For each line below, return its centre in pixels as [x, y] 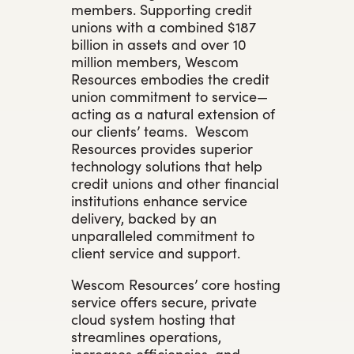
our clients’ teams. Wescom [160, 130]
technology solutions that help [167, 165]
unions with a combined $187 [164, 26]
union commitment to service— [169, 96]
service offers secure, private [164, 301]
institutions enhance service [159, 200]
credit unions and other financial [175, 183]
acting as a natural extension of [173, 113]
